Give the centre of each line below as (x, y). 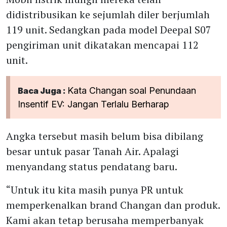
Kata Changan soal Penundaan (132, 90)
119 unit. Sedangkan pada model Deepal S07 (109, 30)
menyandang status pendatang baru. (92, 166)
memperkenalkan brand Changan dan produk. (113, 205)
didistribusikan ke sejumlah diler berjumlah (108, 14)
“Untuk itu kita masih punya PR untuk (95, 190)
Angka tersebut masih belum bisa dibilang (105, 136)
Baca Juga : (43, 91)
